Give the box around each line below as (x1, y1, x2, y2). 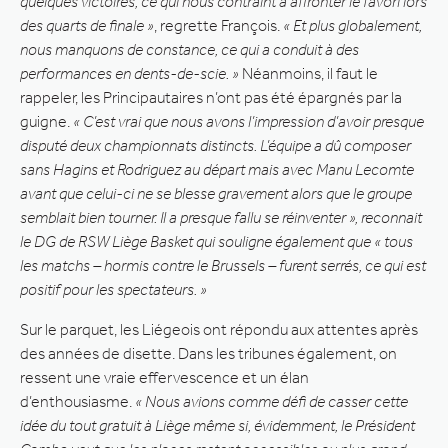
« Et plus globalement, (283, 15, 422, 35)
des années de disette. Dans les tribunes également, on (20, 343, 397, 363)
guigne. (20, 111, 70, 131)
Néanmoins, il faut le (239, 63, 378, 83)
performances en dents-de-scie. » (20, 63, 239, 83)
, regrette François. (154, 15, 283, 35)
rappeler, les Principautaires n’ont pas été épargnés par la (20, 87, 402, 107)
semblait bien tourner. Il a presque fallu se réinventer (20, 207, 349, 227)
